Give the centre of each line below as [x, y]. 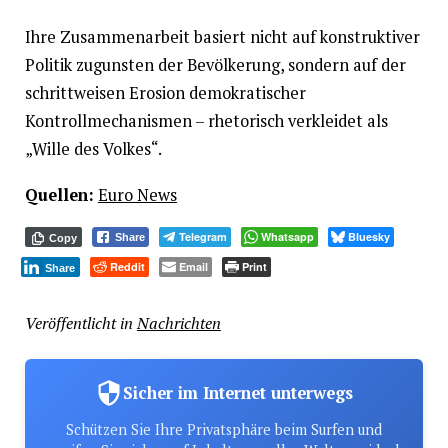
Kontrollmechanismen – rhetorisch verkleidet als [206, 120]
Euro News [137, 195]
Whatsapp [287, 237]
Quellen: [59, 195]
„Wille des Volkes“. [93, 148]
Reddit [127, 267]
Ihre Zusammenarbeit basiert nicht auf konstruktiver [222, 36]
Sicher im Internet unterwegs [238, 392]
